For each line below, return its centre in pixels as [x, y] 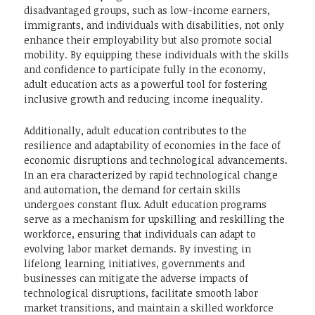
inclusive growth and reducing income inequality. [143, 99]
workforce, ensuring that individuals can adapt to [140, 234]
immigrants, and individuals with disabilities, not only [154, 25]
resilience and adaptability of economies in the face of [152, 146]
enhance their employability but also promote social [148, 40]
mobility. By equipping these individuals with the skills [156, 55]
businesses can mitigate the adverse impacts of [136, 278]
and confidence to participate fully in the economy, [145, 70]
